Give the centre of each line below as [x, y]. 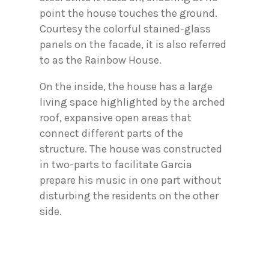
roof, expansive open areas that [116, 117]
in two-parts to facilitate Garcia [116, 164]
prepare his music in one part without [131, 180]
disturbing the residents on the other [129, 195]
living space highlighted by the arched [132, 102]
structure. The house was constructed [131, 149]
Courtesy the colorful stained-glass [125, 29]
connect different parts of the [111, 133]
